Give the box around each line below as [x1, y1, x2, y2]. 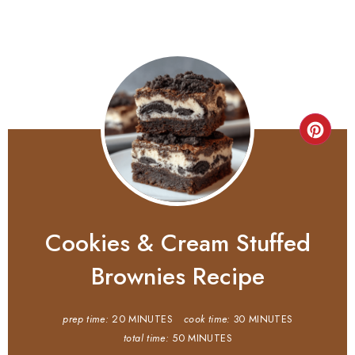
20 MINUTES [112, 312, 172, 327]
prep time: [63, 312, 109, 327]
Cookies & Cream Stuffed [44, 226, 311, 261]
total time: [124, 331, 170, 346]
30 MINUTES [233, 312, 292, 327]
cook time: [184, 312, 231, 327]
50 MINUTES [172, 331, 231, 346]
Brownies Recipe [90, 259, 265, 294]
